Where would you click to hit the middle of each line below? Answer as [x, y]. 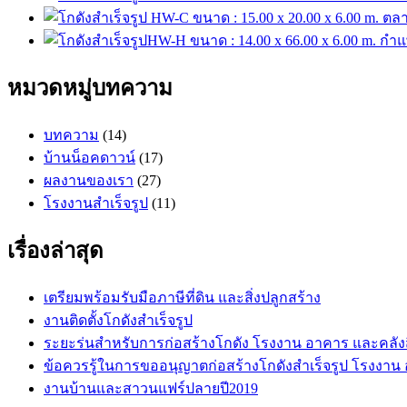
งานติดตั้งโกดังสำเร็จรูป [118, 320]
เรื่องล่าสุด [55, 250]
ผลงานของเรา [89, 180]
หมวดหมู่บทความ [90, 88]
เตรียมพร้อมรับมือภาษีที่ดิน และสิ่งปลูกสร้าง [182, 297]
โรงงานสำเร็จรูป [96, 203]
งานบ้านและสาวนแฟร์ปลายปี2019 [151, 388]
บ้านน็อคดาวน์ [89, 157]
